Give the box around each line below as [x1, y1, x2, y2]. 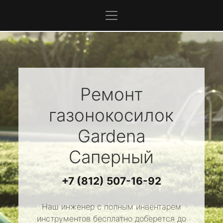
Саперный [69, 146, 154, 167]
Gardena [77, 125, 145, 146]
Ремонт [80, 84, 143, 105]
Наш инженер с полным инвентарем [41, 202, 181, 212]
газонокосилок [49, 105, 174, 125]
